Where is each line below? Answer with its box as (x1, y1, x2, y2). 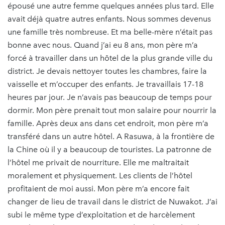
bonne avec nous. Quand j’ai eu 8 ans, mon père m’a (8, 40, 198, 50)
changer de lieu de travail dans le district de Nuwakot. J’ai (8, 196, 217, 206)
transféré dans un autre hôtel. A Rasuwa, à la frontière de (8, 131, 214, 141)
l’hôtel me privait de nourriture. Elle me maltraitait (8, 157, 189, 167)
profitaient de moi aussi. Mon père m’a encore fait (8, 183, 189, 193)
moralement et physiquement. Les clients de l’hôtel (8, 170, 192, 180)
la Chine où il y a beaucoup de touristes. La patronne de (8, 144, 211, 154)
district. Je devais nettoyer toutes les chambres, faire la (8, 66, 207, 76)
